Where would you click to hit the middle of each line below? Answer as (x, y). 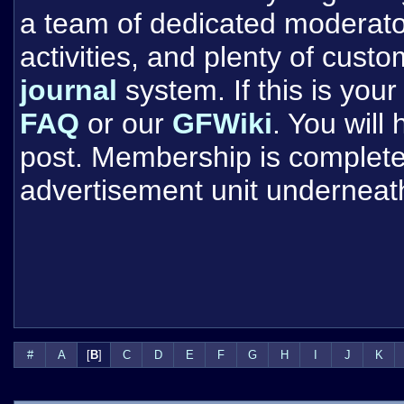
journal (69, 90)
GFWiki (222, 124)
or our (126, 124)
